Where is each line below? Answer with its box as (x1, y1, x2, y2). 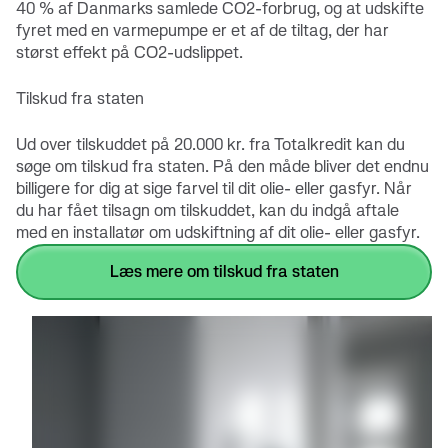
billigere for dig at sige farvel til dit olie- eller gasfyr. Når (16, 178, 412, 199)
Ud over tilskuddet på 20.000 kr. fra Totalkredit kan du (16, 134, 405, 155)
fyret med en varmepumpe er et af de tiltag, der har (16, 20, 389, 41)
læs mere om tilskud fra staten (118, 261, 339, 282)
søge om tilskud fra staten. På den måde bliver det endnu (16, 156, 429, 177)
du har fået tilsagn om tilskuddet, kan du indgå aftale (16, 200, 399, 221)
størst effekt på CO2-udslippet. (16, 42, 243, 63)
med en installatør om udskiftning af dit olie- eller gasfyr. (16, 222, 420, 243)
